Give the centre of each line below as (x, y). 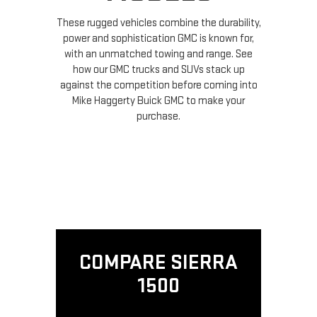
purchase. (158, 117)
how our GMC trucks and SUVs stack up (158, 70)
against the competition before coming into (158, 86)
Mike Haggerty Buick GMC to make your (158, 101)
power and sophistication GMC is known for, (158, 39)
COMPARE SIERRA (158, 263)
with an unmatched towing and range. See (158, 54)
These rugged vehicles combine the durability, (158, 23)
